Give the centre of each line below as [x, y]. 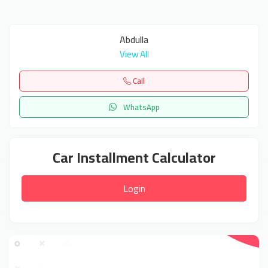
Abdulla [134, 39]
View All [134, 54]
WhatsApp [140, 107]
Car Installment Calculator [134, 157]
